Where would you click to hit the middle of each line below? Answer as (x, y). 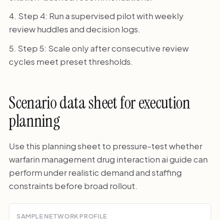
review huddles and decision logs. (74, 29)
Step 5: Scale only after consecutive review (103, 48)
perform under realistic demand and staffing (95, 172)
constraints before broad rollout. (73, 185)
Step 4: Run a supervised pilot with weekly (101, 16)
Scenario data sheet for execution (99, 103)
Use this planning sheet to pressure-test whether (105, 146)
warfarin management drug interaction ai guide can (108, 159)
